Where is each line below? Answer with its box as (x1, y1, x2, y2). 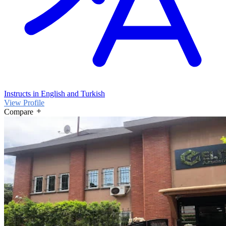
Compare (4, 107, 33, 116)
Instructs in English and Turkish (4, 89, 105, 98)
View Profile (4, 98, 44, 107)
